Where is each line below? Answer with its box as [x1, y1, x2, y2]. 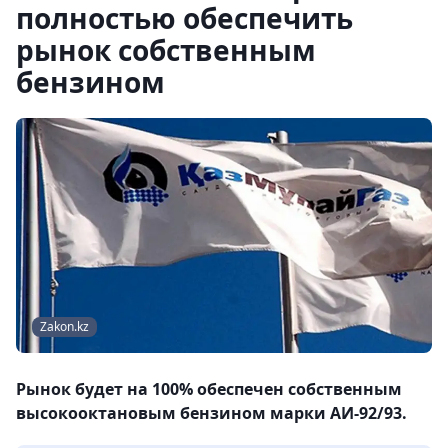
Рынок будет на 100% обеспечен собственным [16, 378, 402, 401]
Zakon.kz [40, 318, 89, 336]
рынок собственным [16, 31, 316, 69]
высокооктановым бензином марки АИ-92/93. [16, 402, 407, 425]
